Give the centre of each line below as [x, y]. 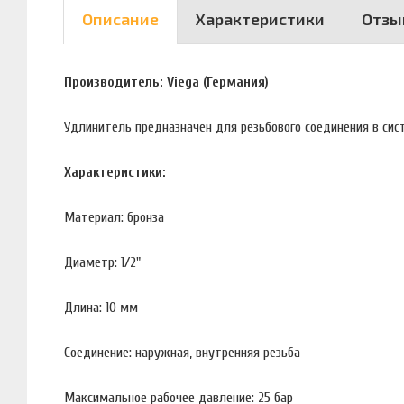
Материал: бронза [114, 217]
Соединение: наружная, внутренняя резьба [182, 352]
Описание [120, 19]
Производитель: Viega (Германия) [166, 82]
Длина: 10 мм [101, 307]
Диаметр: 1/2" [102, 262]
